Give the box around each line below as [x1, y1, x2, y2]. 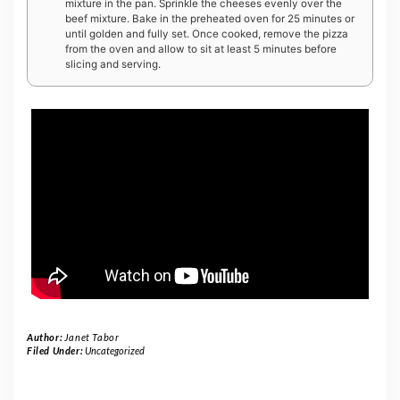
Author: [27, 330, 64, 343]
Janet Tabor [63, 330, 120, 343]
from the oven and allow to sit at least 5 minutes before [65, 42, 337, 55]
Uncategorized [84, 344, 145, 356]
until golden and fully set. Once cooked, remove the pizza [65, 27, 348, 40]
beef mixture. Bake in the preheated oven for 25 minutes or [65, 12, 354, 25]
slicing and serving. [65, 57, 161, 71]
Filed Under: [27, 344, 85, 356]
